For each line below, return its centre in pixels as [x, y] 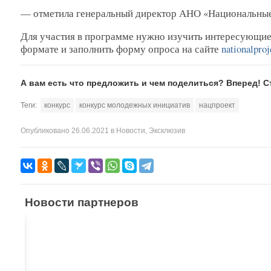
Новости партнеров [82, 202]
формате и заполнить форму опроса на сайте [121, 48]
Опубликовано [45, 130]
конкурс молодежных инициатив [134, 105]
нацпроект [217, 105]
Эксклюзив [167, 130]
